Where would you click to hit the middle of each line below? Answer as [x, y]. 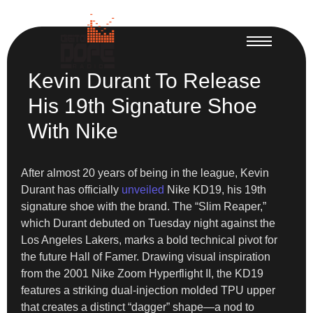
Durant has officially [71, 189]
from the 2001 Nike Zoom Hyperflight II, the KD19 [142, 273]
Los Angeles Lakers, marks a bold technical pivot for [149, 240]
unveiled [144, 189]
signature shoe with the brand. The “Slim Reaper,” [144, 206]
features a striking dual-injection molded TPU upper [148, 290]
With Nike [73, 131]
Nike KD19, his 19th [217, 189]
